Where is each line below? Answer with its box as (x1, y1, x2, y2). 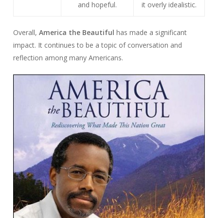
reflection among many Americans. (13, 53, 123, 62)
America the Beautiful (38, 27, 114, 37)
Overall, (13, 27, 39, 37)
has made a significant (114, 27, 187, 37)
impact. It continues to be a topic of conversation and (13, 40, 182, 50)
